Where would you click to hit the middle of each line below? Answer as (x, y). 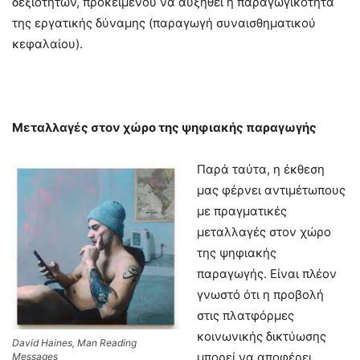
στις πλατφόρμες (245, 315)
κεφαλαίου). (47, 43)
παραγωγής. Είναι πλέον (267, 273)
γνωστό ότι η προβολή (260, 294)
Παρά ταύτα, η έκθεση (261, 169)
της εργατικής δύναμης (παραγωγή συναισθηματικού (164, 22)
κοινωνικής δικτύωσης (262, 336)
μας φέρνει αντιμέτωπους (271, 190)
